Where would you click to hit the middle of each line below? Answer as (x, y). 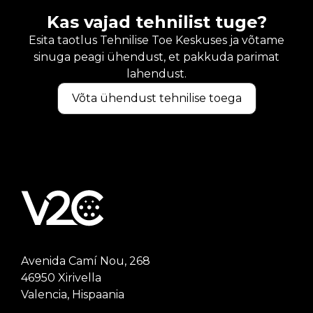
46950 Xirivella (61, 278)
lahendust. (156, 74)
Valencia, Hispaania (73, 294)
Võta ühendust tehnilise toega (156, 98)
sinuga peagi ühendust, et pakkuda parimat (156, 57)
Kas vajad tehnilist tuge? (156, 22)
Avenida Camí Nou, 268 (86, 261)
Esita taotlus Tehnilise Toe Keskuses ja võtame (156, 40)
